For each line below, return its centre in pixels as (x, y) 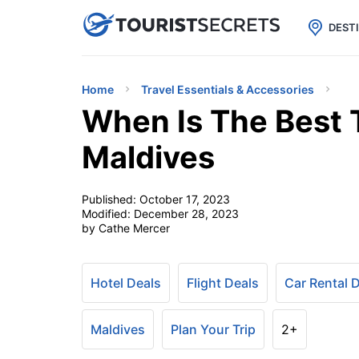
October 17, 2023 (185, 199)
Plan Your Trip (213, 329)
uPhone (191, 24)
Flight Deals (223, 283)
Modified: (108, 214)
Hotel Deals (126, 283)
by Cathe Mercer (126, 228)
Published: (111, 199)
